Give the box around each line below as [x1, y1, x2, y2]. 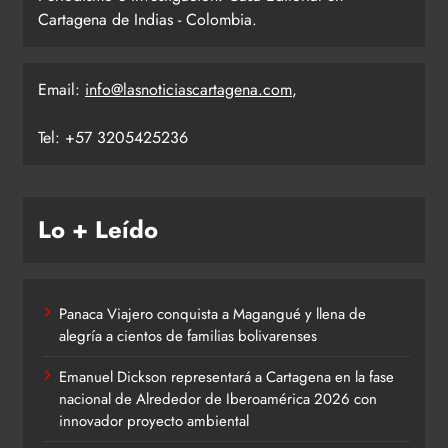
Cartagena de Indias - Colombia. [38, 7, 257, 31]
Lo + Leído [38, 211, 158, 247]
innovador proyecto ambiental [59, 409, 249, 432]
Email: [38, 77, 85, 101]
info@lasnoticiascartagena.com [85, 77, 292, 101]
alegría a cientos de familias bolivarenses [59, 324, 317, 347]
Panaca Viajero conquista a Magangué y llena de [59, 302, 366, 325]
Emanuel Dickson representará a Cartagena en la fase [59, 365, 394, 388]
